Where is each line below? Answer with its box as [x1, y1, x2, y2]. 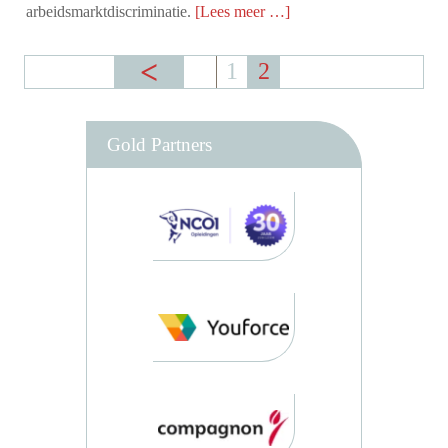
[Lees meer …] [195, 3, 291, 21]
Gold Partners [107, 134, 212, 156]
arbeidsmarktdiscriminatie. [26, 3, 196, 21]
